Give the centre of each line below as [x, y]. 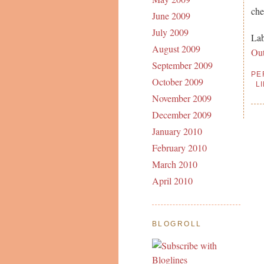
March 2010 [174, 164]
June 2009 [171, 16]
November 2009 [181, 98]
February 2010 [179, 148]
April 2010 [172, 181]
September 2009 [182, 65]
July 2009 [170, 32]
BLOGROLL [177, 224]
